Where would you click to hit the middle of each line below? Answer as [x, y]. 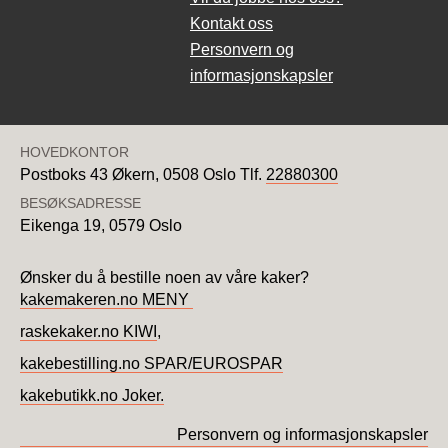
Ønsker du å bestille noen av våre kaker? [164, 277]
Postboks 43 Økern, [89, 174]
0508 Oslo [199, 174]
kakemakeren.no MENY [106, 299]
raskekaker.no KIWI [88, 331]
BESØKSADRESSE [80, 203]
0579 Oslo [145, 225]
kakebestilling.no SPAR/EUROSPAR [151, 363]
